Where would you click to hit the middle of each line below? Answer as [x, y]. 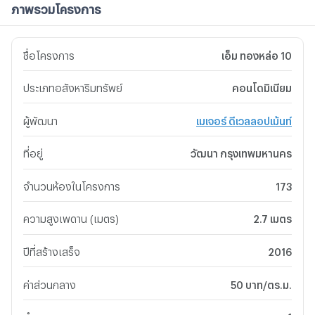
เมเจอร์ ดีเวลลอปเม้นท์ [244, 119]
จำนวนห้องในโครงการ [72, 184]
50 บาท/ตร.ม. [261, 283]
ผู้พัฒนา [40, 119]
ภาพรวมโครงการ [56, 8]
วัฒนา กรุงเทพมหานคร [241, 152]
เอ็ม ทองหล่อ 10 [257, 53]
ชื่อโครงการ [49, 53]
